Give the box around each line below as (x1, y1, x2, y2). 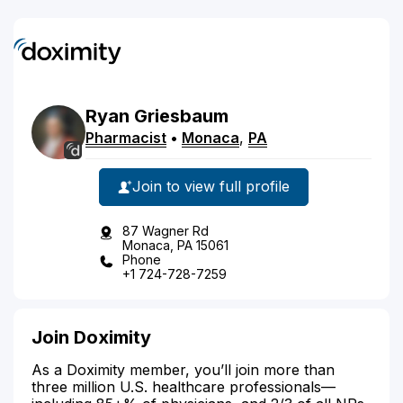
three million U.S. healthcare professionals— (31, 377, 336, 396)
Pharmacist (85, 128, 166, 147)
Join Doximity (31, 326, 151, 348)
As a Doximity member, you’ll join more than (31, 360, 335, 379)
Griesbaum (134, 104, 228, 127)
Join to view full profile (132, 177, 290, 195)
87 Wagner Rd (122, 222, 209, 238)
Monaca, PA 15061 (122, 237, 228, 253)
